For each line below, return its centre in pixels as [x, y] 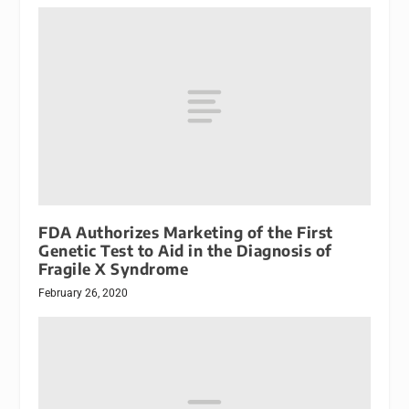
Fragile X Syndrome [114, 269]
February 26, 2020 [84, 294]
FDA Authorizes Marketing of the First [186, 233]
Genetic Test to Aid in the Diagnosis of [185, 251]
